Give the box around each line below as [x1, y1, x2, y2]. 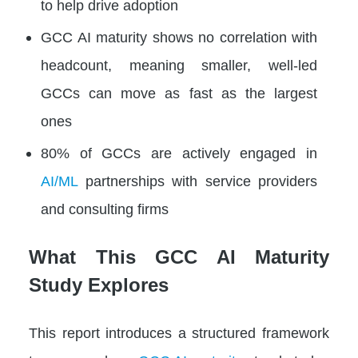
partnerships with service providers [85, 173, 317, 189]
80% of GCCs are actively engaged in [41, 145, 317, 161]
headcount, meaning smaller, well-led [41, 57, 317, 74]
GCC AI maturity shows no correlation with [41, 29, 317, 46]
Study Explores [29, 274, 169, 296]
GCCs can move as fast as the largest [41, 85, 317, 101]
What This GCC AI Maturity [29, 246, 329, 268]
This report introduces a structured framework [29, 324, 329, 341]
